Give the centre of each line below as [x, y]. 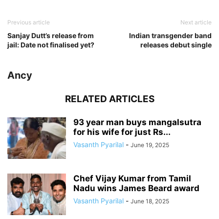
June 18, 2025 [150, 201]
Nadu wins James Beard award [136, 188]
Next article [196, 22]
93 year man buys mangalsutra [137, 122]
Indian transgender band [170, 35]
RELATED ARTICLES [109, 99]
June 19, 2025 [150, 145]
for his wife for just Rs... [122, 132]
